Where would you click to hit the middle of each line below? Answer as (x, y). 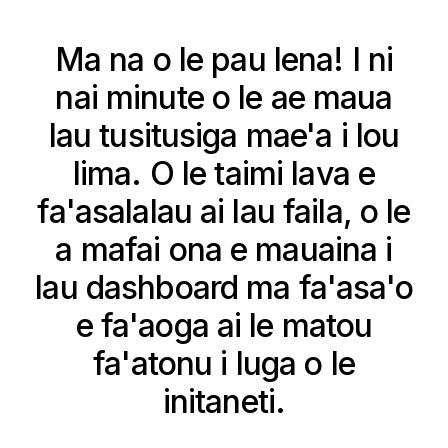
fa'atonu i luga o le (224, 364)
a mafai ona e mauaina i (224, 250)
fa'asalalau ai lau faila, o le (224, 212)
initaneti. (224, 402)
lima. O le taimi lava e (224, 174)
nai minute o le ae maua (224, 98)
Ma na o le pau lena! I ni (224, 60)
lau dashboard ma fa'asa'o (224, 288)
